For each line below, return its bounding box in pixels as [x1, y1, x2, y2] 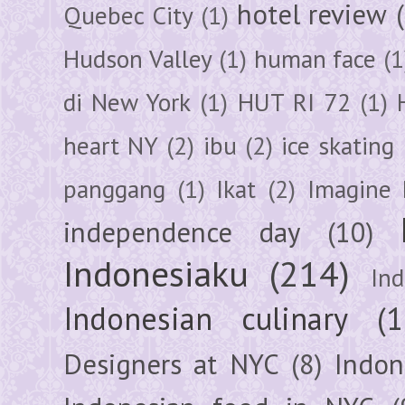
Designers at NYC [63, 345, 279, 382]
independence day [63, 213, 301, 250]
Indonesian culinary [63, 297, 348, 338]
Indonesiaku [63, 250, 249, 297]
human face [253, 42, 376, 75]
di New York [63, 85, 192, 118]
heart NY [63, 128, 159, 162]
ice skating [281, 128, 395, 162]
